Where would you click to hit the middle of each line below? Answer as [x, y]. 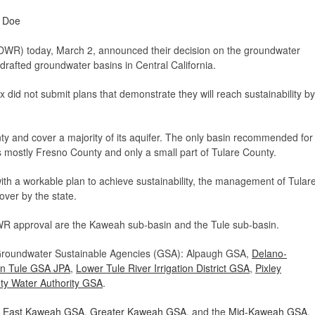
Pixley [268, 268]
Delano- [269, 253]
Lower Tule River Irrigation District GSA [163, 268]
